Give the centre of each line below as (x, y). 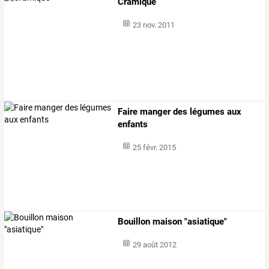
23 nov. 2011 (153, 25)
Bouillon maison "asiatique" (173, 222)
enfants (133, 125)
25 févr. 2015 (154, 148)
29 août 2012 (154, 245)
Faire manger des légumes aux (180, 112)
